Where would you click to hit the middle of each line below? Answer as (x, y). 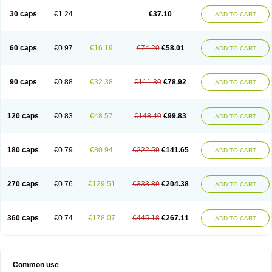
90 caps (23, 82)
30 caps (23, 14)
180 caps (23, 150)
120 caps (23, 116)
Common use (36, 265)
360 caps (23, 218)
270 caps (23, 184)
